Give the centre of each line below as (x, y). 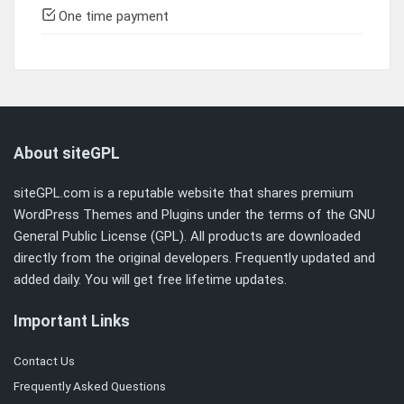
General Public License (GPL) (99, 236)
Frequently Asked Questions (90, 386)
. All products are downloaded (272, 236)
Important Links (72, 321)
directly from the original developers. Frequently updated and (194, 257)
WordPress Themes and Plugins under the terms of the (181, 214)
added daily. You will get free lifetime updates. (150, 279)
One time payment (112, 16)
